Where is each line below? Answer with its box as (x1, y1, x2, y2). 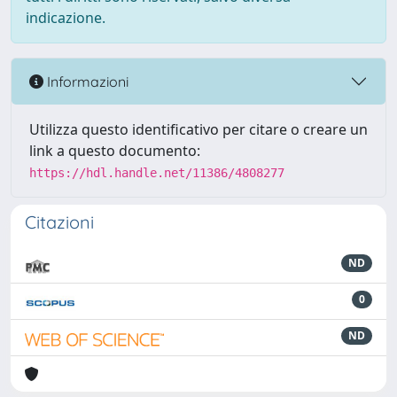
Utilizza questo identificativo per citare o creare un (29, 120, 368, 139)
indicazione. (26, 8, 105, 27)
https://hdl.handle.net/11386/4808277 (29, 166, 284, 180)
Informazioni (43, 72, 128, 90)
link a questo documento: (29, 141, 200, 160)
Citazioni (25, 211, 94, 233)
